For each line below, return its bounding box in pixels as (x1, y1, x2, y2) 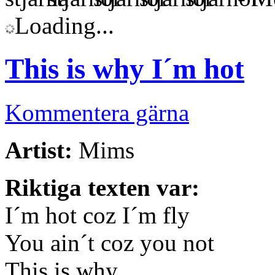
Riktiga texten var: (5, 174, 199, 201)
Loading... (15, 12, 114, 39)
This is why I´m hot (5, 53, 244, 85)
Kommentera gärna (5, 99, 189, 126)
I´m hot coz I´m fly (5, 201, 190, 228)
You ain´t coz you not (5, 229, 214, 256)
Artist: (5, 136, 72, 163)
